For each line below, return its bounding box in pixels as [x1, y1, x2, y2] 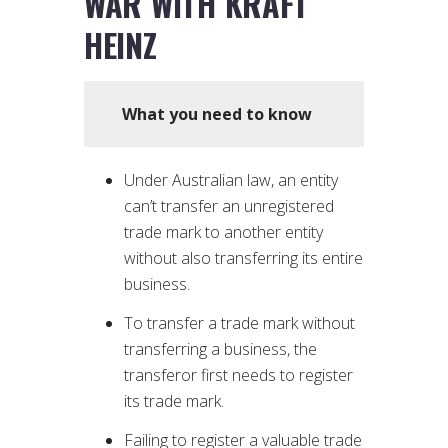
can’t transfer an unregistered [124, 194, 334, 217]
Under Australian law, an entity [124, 168, 338, 191]
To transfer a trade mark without [124, 311, 355, 334]
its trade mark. [124, 389, 224, 412]
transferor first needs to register [124, 363, 353, 386]
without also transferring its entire [124, 246, 363, 269]
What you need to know [122, 102, 312, 125]
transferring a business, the [124, 337, 317, 360]
